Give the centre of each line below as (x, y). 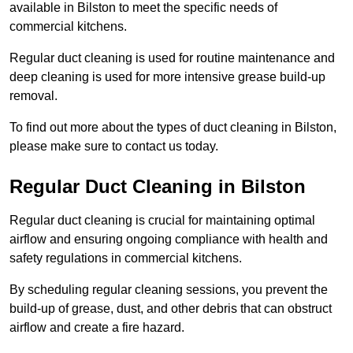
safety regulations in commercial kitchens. (126, 258)
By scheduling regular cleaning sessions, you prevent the (169, 290)
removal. (33, 96)
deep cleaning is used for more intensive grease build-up (167, 77)
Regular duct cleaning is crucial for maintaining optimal (162, 221)
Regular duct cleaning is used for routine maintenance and (172, 58)
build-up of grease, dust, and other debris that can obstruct (171, 309)
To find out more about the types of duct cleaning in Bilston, (173, 128)
